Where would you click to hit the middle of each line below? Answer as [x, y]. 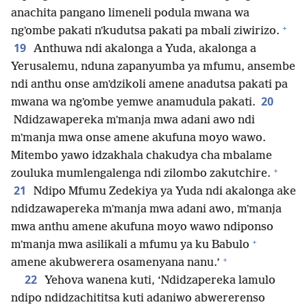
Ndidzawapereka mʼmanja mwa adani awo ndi [133, 121]
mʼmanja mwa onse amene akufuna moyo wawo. [138, 138]
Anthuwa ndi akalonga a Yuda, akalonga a [144, 49]
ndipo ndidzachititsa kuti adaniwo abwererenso [138, 299]
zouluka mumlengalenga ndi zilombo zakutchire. [141, 174]
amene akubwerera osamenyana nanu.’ [115, 263]
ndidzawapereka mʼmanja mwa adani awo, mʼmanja [146, 210]
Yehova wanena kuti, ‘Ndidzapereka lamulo [159, 281]
